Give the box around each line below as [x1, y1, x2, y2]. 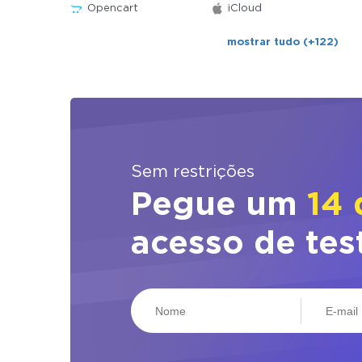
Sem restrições [131, 165, 255, 179]
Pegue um [131, 192, 307, 220]
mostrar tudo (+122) [227, 38, 339, 47]
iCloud [227, 4, 262, 13]
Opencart [87, 4, 138, 13]
